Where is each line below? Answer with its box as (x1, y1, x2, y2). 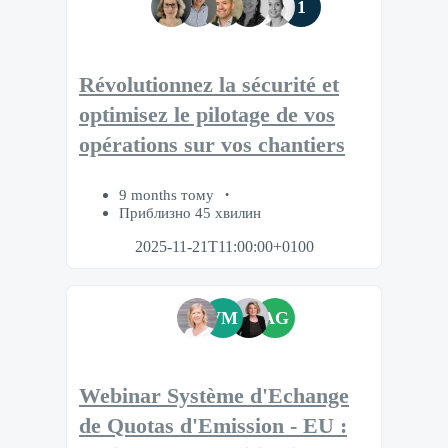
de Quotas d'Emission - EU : (79, 414, 347, 439)
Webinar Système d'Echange (79, 384, 349, 409)
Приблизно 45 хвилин (119, 204, 261, 222)
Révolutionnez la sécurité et (79, 72, 339, 97)
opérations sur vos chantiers (79, 132, 345, 157)
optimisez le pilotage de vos (79, 102, 335, 127)
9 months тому (119, 186, 218, 204)
